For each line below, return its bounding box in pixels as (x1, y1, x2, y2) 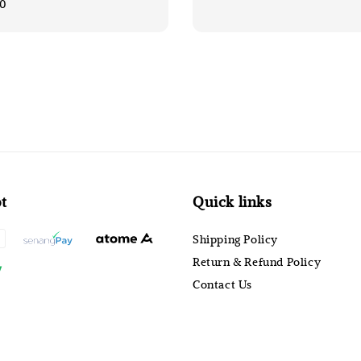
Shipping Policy (193, 231, 278, 247)
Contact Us (193, 276, 252, 293)
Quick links (193, 192, 272, 212)
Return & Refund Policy (193, 254, 322, 270)
